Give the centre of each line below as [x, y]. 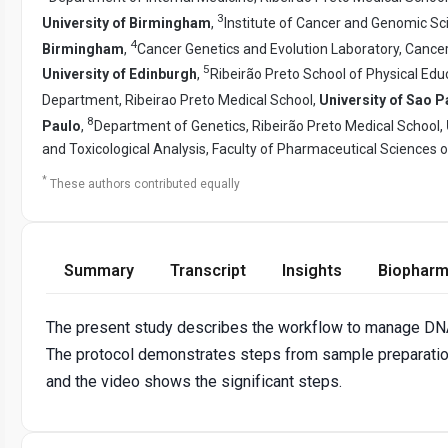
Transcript [208, 270]
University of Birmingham [126, 22]
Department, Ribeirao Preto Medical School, [180, 99]
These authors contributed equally [145, 183]
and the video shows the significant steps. [194, 381]
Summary [99, 270]
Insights [312, 270]
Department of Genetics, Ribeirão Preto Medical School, [270, 125]
